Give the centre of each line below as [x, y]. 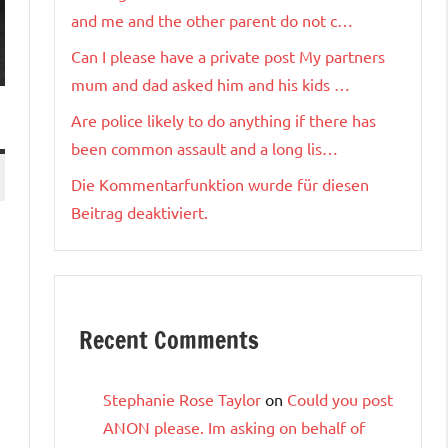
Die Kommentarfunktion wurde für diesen [220, 183]
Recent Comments [169, 339]
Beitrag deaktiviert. [139, 211]
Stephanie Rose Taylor [182, 398]
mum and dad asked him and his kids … [210, 83]
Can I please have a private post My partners [228, 55]
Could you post [340, 398]
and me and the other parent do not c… [212, 19]
